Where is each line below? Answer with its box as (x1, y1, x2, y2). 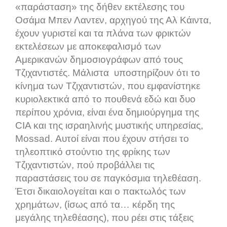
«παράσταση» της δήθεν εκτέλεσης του (15, 1, 184, 12)
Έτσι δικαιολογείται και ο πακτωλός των (15, 185, 186, 197)
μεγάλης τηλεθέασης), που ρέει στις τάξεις (15, 212, 194, 223)
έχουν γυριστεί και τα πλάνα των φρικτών (15, 27, 191, 39)
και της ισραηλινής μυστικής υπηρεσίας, (31, 120, 203, 131)
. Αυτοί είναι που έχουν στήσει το (50, 133, 189, 144)
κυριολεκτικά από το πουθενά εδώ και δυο (15, 93, 196, 104)
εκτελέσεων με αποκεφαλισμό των (15, 41, 161, 52)
